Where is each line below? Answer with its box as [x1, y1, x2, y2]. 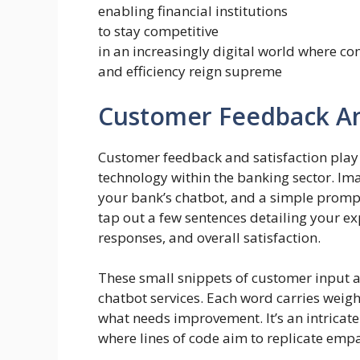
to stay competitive [98, 22, 219, 41]
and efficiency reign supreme [98, 62, 282, 81]
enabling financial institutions [98, 2, 288, 21]
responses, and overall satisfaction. [98, 227, 321, 247]
